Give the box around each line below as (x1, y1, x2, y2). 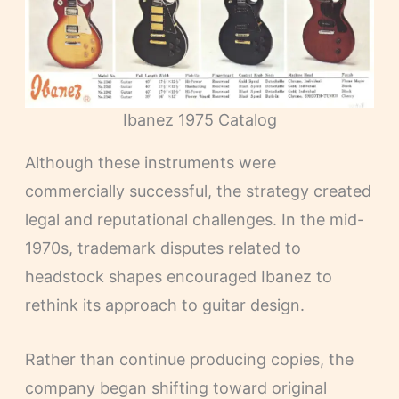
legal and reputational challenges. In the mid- (24, 210, 364, 230)
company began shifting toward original (24, 378, 327, 397)
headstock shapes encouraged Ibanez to (24, 267, 332, 287)
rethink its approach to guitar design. (24, 296, 305, 315)
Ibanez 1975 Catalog (122, 110, 277, 130)
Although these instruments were (24, 153, 276, 173)
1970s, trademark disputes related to (24, 239, 301, 258)
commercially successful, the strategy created (24, 182, 371, 201)
